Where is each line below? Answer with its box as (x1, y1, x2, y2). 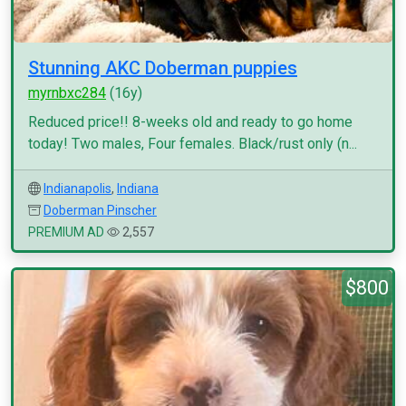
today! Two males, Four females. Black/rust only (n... (28, 135, 357, 152)
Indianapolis (43, 181, 111, 196)
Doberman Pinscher (43, 203, 157, 217)
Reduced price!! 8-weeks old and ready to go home (28, 113, 353, 130)
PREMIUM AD (28, 225, 104, 239)
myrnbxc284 (28, 84, 106, 101)
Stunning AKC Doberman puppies (28, 57, 297, 79)
